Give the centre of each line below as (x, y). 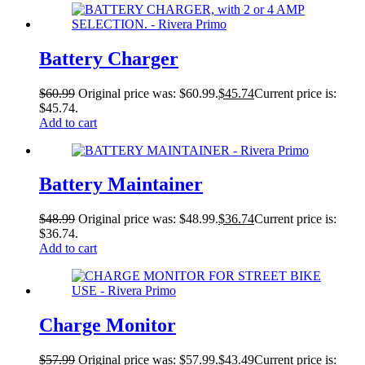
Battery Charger (109, 58)
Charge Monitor (108, 325)
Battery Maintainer (121, 185)
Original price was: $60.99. (148, 93)
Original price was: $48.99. (148, 219)
